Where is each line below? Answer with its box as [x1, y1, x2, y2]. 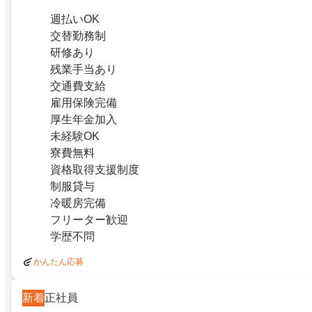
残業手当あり [50, 63, 117, 75]
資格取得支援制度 [50, 163, 139, 175]
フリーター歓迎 [50, 213, 128, 226]
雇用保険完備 [50, 96, 117, 109]
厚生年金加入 [50, 113, 117, 125]
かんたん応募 [33, 256, 84, 267]
